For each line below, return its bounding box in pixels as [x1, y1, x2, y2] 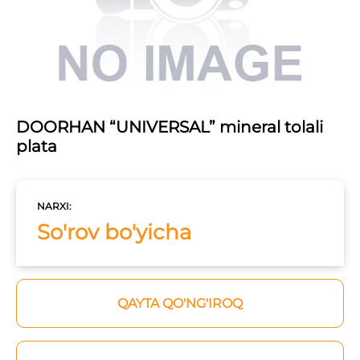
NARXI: [37, 200, 72, 213]
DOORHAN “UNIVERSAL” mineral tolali [16, 117, 323, 137]
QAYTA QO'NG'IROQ [117, 296, 243, 312]
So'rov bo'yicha [37, 219, 191, 246]
